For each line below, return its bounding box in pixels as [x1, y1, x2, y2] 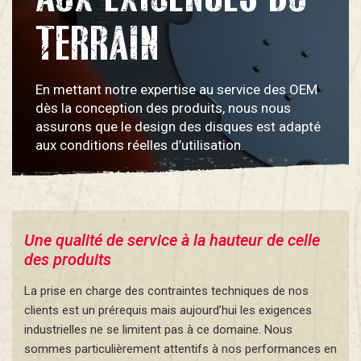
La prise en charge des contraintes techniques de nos [24, 284, 309, 299]
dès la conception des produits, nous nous [35, 100, 292, 117]
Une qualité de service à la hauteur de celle [24, 230, 320, 251]
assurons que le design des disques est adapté [35, 118, 322, 135]
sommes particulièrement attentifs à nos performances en [24, 342, 337, 357]
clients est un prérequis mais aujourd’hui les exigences [24, 303, 312, 318]
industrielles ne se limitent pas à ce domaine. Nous [24, 322, 293, 338]
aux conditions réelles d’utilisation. [35, 137, 245, 154]
